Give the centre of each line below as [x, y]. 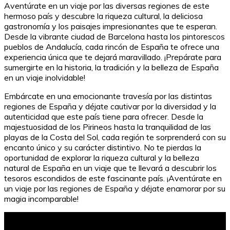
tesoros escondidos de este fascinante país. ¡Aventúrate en [113, 178]
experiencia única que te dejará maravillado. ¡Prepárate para [113, 57]
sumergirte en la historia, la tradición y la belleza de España [111, 68]
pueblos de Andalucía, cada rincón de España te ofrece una [112, 47]
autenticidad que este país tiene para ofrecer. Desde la [104, 117]
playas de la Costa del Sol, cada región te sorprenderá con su [115, 137]
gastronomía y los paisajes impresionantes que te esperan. [111, 26]
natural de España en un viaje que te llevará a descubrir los [110, 168]
